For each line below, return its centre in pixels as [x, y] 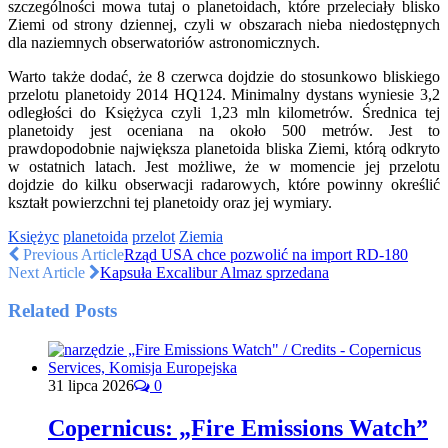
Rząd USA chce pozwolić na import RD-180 [266, 254]
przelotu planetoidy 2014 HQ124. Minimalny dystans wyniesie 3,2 [224, 94]
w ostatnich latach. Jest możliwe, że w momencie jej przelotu [224, 166]
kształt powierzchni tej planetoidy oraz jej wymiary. [170, 202]
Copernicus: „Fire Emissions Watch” [238, 428]
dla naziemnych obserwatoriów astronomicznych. [164, 42]
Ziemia [201, 236]
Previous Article [71, 254]
